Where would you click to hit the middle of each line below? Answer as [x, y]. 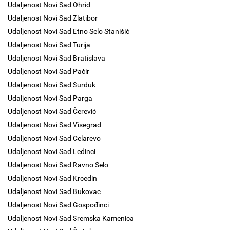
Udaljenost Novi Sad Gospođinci [58, 205]
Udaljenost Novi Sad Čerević [52, 111]
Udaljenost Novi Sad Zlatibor [53, 18]
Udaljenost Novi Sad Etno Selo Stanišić [69, 31]
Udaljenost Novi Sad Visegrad [54, 125]
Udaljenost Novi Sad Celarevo [54, 138]
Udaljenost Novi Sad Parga [50, 98]
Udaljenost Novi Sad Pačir [49, 71]
